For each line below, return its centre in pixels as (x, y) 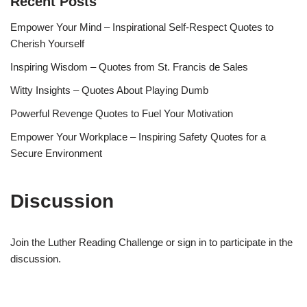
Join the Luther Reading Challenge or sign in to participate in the (151, 242)
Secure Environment (56, 153)
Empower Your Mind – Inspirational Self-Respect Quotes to (142, 27)
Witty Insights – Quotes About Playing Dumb (109, 90)
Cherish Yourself (47, 43)
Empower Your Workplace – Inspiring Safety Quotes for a (138, 136)
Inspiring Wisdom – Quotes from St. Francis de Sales (129, 66)
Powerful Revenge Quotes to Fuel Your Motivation (122, 113)
